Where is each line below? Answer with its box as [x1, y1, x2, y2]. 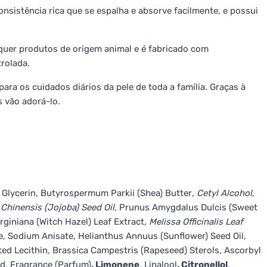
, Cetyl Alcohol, [192, 188, 254, 198]
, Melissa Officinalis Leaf [144, 216, 243, 227]
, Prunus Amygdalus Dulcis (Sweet [114, 202, 257, 213]
